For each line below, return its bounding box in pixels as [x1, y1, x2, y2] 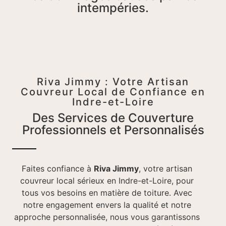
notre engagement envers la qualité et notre [23, 200, 191, 210]
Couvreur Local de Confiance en [21, 86, 205, 98]
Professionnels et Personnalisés [22, 123, 204, 138]
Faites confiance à [22, 163, 94, 174]
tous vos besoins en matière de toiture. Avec [22, 188, 192, 198]
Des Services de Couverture [32, 110, 194, 126]
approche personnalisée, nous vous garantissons [14, 212, 200, 222]
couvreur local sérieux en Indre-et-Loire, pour [20, 176, 194, 186]
